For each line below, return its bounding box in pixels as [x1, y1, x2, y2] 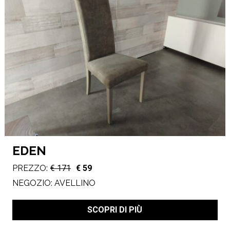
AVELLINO [54, 178, 95, 188]
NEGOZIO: [12, 178, 54, 188]
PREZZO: [12, 163, 48, 174]
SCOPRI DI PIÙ [87, 204, 143, 215]
